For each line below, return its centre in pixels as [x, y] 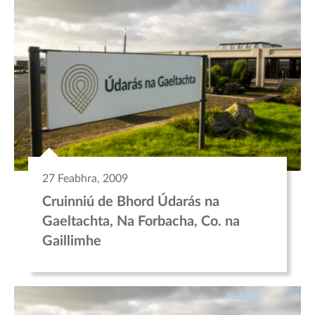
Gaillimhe [72, 241]
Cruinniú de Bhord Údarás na [131, 201]
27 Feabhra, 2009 [85, 178]
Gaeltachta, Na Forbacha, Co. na [141, 221]
